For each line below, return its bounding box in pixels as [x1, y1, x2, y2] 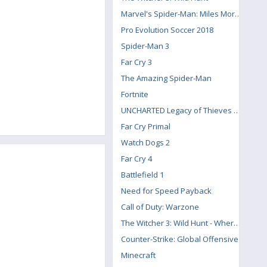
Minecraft [121, 250, 156, 260]
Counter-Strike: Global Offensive [121, 234, 238, 244]
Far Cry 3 [121, 57, 152, 67]
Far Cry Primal [121, 121, 170, 132]
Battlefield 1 [121, 169, 164, 180]
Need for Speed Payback [121, 185, 212, 196]
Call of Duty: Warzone [121, 201, 199, 212]
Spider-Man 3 [121, 41, 169, 51]
